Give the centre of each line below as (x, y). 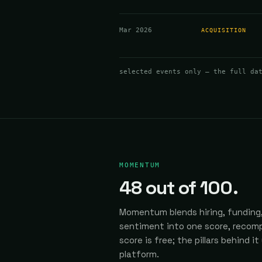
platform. (139, 254)
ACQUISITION (224, 30)
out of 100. (190, 188)
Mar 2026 (136, 30)
